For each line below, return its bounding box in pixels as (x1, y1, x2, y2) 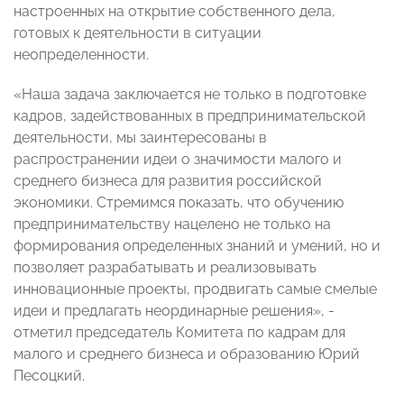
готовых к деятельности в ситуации (14, 24, 262, 42)
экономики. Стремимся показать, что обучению (14, 194, 344, 212)
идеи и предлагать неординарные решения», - (14, 302, 335, 320)
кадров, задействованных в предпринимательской (14, 107, 366, 125)
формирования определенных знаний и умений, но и (14, 237, 381, 255)
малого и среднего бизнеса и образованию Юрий (14, 345, 360, 363)
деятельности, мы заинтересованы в (14, 129, 267, 147)
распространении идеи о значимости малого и (14, 151, 342, 169)
